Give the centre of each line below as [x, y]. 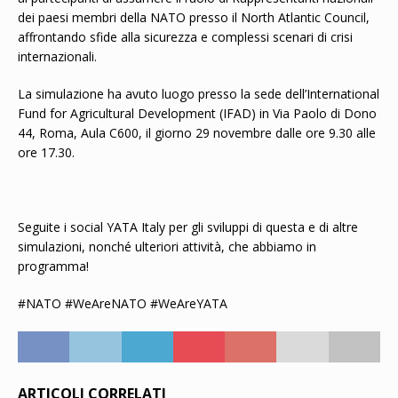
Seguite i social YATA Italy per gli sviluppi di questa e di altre [188, 227]
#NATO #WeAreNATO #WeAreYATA [123, 303]
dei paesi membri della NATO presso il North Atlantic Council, [194, 17]
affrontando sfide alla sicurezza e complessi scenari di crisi [185, 37]
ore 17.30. [46, 152]
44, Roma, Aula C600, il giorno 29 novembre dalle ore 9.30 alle [197, 133]
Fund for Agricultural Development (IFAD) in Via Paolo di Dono [197, 113]
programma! [53, 266]
